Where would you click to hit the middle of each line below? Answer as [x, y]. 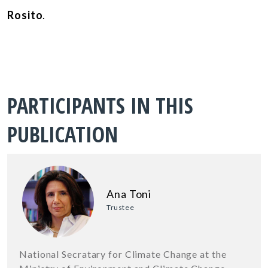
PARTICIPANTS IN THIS [100, 105]
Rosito [25, 15]
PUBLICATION [63, 134]
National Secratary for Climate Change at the [123, 254]
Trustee [121, 207]
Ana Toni [129, 194]
